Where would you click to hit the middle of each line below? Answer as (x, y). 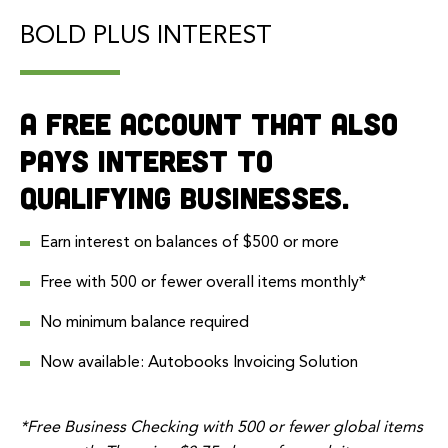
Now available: (94, 362)
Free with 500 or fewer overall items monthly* (203, 282)
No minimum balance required (144, 322)
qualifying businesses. (184, 196)
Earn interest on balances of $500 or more (189, 242)
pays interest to (146, 159)
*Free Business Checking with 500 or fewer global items (221, 427)
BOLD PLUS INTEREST (146, 36)
